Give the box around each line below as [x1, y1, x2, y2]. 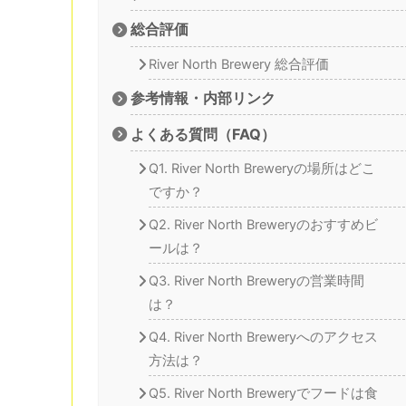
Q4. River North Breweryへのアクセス [148, 329, 378, 346]
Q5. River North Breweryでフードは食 [148, 385, 378, 402]
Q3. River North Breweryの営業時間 [148, 273, 364, 290]
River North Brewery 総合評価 [148, 55, 329, 72]
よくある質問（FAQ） [130, 124, 276, 143]
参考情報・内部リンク [130, 89, 276, 108]
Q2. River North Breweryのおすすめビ [148, 217, 378, 234]
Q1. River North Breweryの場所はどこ [148, 160, 375, 178]
